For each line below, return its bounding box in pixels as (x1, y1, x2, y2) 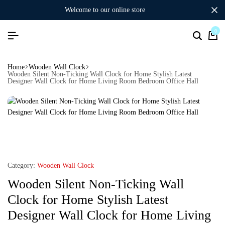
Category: (8, 162, 35, 169)
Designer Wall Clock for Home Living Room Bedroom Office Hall (8, 77, 198, 85)
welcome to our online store (71, 6, 145, 14)
